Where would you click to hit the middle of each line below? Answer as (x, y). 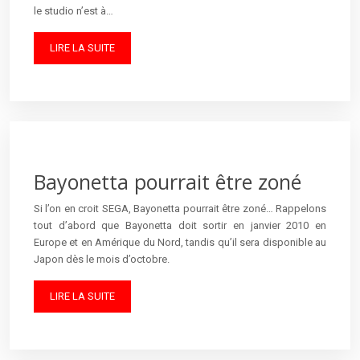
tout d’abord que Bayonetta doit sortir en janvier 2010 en (180, 225)
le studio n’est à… (74, 10)
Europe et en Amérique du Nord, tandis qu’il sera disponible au (180, 242)
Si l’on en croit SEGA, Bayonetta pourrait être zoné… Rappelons (180, 208)
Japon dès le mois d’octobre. (102, 259)
